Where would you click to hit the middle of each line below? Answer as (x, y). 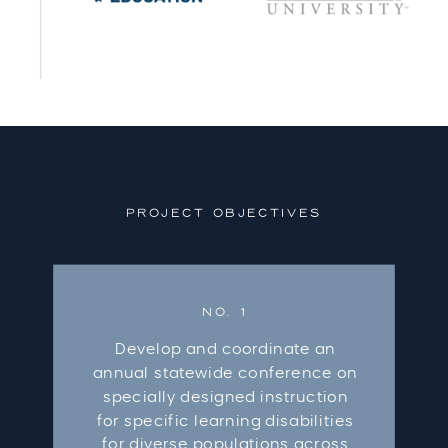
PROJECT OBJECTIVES (224, 214)
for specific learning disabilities (225, 420)
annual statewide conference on (225, 373)
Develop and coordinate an (225, 349)
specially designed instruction (225, 397)
